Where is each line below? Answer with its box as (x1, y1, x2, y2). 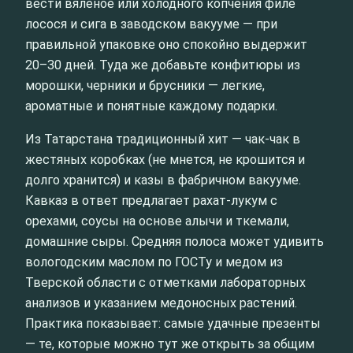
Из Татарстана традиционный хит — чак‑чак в (25, 132, 300, 147)
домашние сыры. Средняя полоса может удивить (25, 234, 324, 250)
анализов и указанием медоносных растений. (25, 295, 297, 311)
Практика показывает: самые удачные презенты (25, 316, 321, 332)
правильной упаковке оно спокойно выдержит (25, 37, 307, 53)
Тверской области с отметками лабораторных (25, 275, 306, 291)
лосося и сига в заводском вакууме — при (25, 17, 277, 32)
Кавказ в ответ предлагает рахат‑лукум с (25, 193, 277, 209)
